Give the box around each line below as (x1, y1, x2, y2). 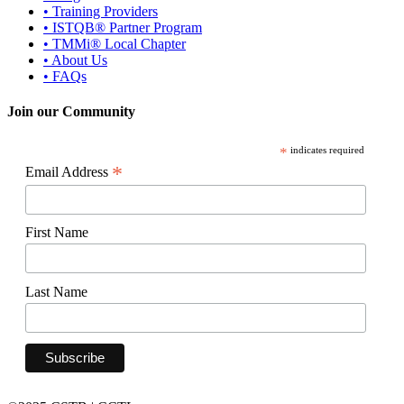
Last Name (25, 284, 87, 300)
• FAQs (43, 69, 87, 85)
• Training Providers (43, 4, 158, 20)
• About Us (43, 52, 107, 69)
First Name (25, 225, 88, 241)
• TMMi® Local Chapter (43, 36, 186, 52)
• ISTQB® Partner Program (43, 20, 202, 36)
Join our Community (7, 104, 135, 120)
